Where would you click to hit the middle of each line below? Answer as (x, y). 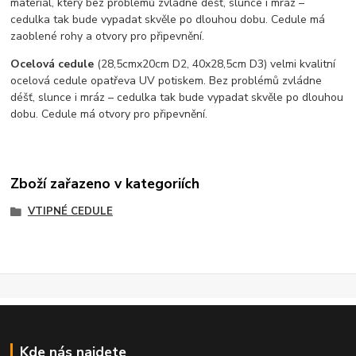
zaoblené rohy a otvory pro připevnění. (114, 36)
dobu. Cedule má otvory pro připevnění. (109, 114)
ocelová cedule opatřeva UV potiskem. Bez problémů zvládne (166, 80)
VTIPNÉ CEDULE (70, 211)
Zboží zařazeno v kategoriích (105, 183)
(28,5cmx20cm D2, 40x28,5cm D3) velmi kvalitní (215, 64)
